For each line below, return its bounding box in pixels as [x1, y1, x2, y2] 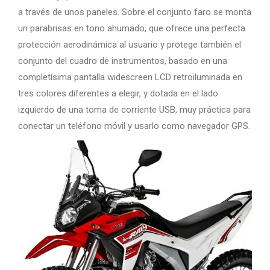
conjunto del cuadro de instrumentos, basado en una [18, 55, 227, 66]
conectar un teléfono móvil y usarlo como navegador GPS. [18, 120, 250, 131]
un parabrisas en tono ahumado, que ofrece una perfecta [18, 22, 245, 34]
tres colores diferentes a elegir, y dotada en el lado [18, 87, 218, 99]
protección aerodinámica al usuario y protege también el [18, 39, 241, 50]
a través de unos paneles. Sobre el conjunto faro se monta [18, 6, 251, 17]
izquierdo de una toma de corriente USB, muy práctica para [18, 104, 251, 115]
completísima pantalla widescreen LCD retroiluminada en [18, 71, 242, 83]
